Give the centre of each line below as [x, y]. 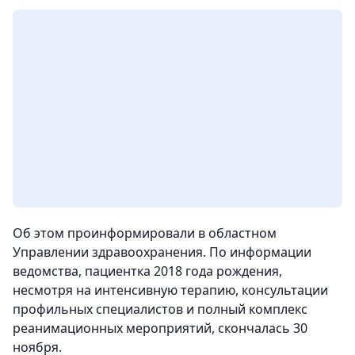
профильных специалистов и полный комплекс [160, 309]
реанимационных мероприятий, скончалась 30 [160, 328]
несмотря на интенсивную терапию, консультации [170, 290]
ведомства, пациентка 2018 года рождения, [147, 271]
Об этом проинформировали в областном [145, 233]
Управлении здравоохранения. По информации [162, 252]
